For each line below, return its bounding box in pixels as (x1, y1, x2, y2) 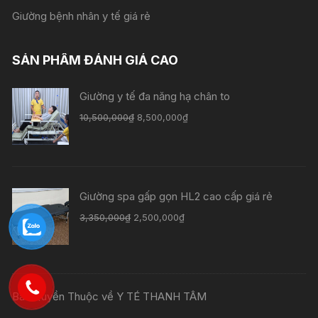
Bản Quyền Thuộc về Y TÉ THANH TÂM (12, 289, 207, 303)
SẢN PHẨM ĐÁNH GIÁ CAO (12, 52, 179, 67)
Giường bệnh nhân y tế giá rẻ (12, 9, 151, 23)
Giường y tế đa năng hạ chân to (79, 89, 231, 103)
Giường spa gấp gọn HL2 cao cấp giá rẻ (79, 189, 273, 203)
